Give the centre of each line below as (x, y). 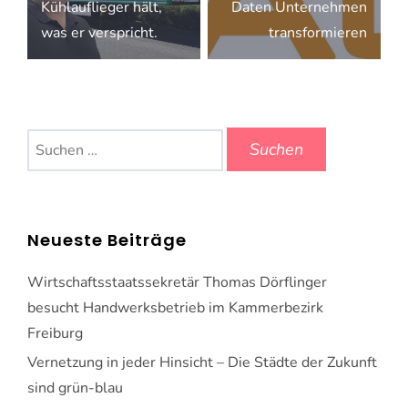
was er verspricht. (99, 33)
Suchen (51, 140)
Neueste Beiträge (107, 240)
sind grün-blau (75, 388)
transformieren (318, 33)
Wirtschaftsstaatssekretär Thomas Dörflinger (177, 283)
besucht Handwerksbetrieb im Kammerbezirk (175, 308)
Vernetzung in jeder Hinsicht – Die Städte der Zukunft (202, 363)
